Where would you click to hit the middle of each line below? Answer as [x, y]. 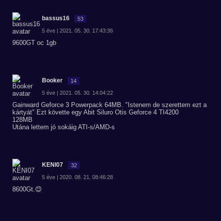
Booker [52, 80]
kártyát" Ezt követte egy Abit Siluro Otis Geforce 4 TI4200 [95, 112]
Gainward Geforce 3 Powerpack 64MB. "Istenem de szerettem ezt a [110, 105]
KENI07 [53, 165]
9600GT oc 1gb [34, 43]
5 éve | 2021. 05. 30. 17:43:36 [77, 31]
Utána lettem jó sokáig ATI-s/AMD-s [64, 127]
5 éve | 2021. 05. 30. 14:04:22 [77, 93]
